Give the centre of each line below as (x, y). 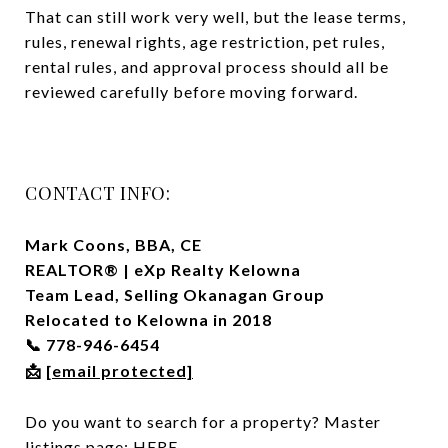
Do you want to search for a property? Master (203, 421)
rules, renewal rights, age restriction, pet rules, (205, 41)
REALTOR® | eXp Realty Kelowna (163, 269)
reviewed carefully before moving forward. (191, 91)
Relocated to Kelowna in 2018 (148, 319)
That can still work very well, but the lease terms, (215, 16)
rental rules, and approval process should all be (207, 66)
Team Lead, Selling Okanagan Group (175, 294)
